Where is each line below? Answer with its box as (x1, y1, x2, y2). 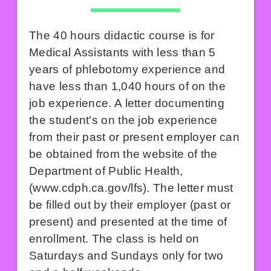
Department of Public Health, (29, 164, 183, 177)
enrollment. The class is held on (29, 232, 200, 245)
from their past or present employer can (29, 130, 240, 143)
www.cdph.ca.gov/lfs (33, 181, 143, 194)
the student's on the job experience (29, 113, 218, 126)
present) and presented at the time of (29, 215, 227, 228)
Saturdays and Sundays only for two (29, 249, 224, 262)
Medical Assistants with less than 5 (29, 45, 216, 59)
